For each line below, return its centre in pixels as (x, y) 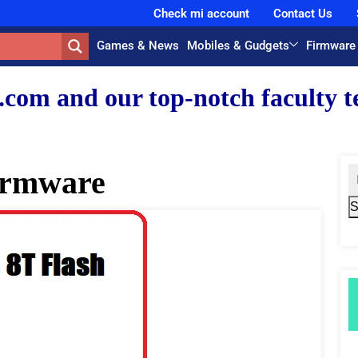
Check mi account (201, 13)
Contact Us (302, 13)
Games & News (138, 46)
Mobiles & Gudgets (239, 46)
